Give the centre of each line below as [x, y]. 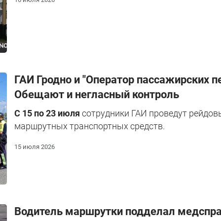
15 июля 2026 [35, 147]
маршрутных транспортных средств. [90, 126]
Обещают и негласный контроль [97, 94]
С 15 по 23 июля [47, 113]
